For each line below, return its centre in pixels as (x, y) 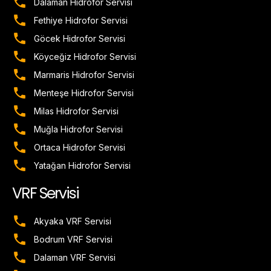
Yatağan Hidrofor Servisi (83, 166)
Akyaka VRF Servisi (73, 221)
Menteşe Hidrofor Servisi (84, 93)
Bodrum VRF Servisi (73, 240)
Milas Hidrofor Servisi (77, 111)
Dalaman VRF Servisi (75, 258)
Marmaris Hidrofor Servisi (84, 75)
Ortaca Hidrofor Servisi (80, 148)
